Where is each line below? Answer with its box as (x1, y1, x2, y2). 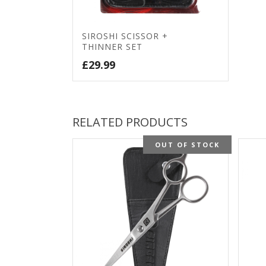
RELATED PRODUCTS (72, 114, 188, 131)
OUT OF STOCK (155, 140, 220, 150)
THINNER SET (82, 41, 142, 53)
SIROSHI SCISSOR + (82, 30, 168, 42)
